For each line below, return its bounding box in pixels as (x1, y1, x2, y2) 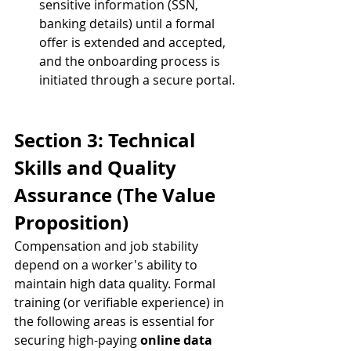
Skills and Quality (14, 154, 181, 181)
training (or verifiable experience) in (14, 294, 227, 311)
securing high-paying (14, 331, 140, 349)
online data (140, 331, 215, 349)
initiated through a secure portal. (39, 71, 235, 89)
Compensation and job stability (14, 237, 201, 255)
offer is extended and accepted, (39, 34, 229, 51)
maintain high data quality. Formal (14, 275, 219, 292)
